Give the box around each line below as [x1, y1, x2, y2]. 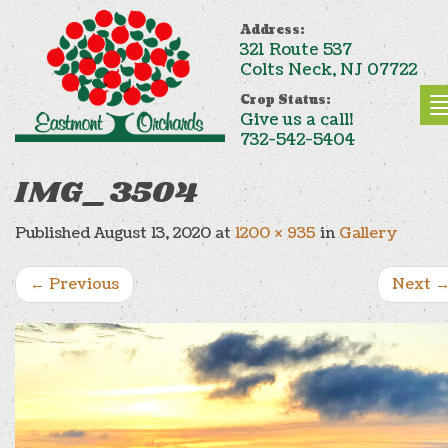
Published [15, 223, 94, 244]
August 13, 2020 [94, 223, 211, 244]
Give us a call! [240, 109, 353, 131]
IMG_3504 [15, 171, 198, 215]
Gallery [339, 223, 398, 244]
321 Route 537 [240, 39, 352, 61]
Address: [240, 22, 305, 39]
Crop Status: [240, 92, 331, 109]
